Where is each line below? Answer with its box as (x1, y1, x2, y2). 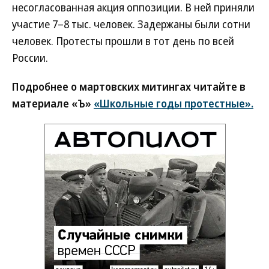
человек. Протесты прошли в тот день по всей (12, 34, 234, 48)
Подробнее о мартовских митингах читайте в (12, 79, 246, 94)
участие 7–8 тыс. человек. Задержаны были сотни (12, 17, 250, 31)
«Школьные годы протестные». (94, 96, 253, 110)
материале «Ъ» (12, 96, 94, 110)
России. (12, 50, 48, 65)
